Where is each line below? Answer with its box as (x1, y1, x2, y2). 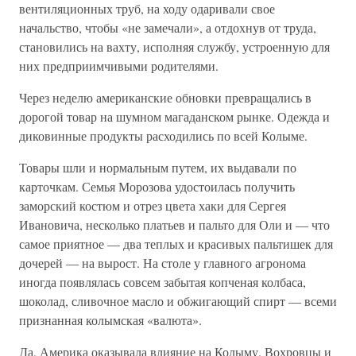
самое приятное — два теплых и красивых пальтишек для (19, 235, 333, 252)
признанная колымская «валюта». (19, 311, 202, 328)
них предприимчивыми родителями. (19, 57, 219, 74)
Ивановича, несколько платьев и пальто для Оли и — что (19, 216, 330, 233)
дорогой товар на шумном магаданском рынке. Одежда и (19, 108, 330, 125)
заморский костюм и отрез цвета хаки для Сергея (19, 197, 286, 214)
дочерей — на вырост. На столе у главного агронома (19, 254, 306, 271)
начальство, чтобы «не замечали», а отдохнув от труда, (19, 19, 316, 36)
